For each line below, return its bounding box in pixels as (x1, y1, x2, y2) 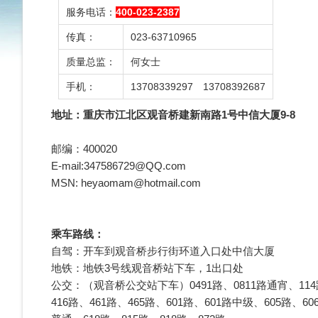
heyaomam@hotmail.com (81, 177, 201, 189)
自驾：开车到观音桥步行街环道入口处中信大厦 (51, 245, 275, 257)
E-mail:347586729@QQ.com (51, 160, 186, 172)
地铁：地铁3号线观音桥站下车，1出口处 (51, 262, 243, 274)
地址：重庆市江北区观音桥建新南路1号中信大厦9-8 (51, 109, 295, 121)
